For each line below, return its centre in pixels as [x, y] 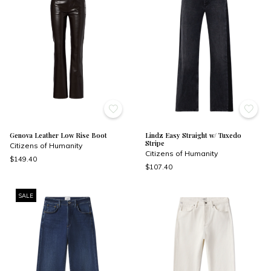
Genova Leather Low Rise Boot [58, 135]
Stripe [155, 143]
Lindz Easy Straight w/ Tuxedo [193, 135]
